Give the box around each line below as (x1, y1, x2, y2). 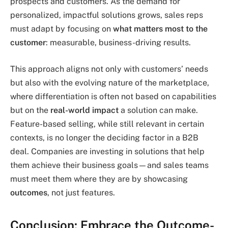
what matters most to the (113, 23, 208, 34)
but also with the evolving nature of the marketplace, (10, 77, 209, 88)
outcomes (10, 187, 47, 197)
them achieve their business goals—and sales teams (10, 160, 209, 170)
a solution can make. (119, 105, 198, 115)
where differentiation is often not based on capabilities (10, 91, 216, 101)
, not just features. (47, 187, 115, 197)
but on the (10, 105, 50, 115)
